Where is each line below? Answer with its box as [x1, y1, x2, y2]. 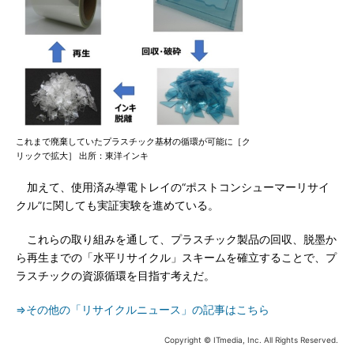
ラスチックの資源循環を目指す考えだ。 [16, 269, 215, 282]
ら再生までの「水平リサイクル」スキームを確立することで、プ [16, 251, 337, 264]
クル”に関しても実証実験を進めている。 [16, 199, 219, 212]
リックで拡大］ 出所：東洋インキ [16, 150, 149, 161]
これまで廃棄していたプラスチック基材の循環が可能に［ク [16, 136, 250, 147]
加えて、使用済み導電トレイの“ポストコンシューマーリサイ [16, 181, 330, 194]
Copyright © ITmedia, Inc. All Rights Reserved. [164, 335, 338, 345]
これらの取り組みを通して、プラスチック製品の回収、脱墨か [16, 233, 337, 246]
